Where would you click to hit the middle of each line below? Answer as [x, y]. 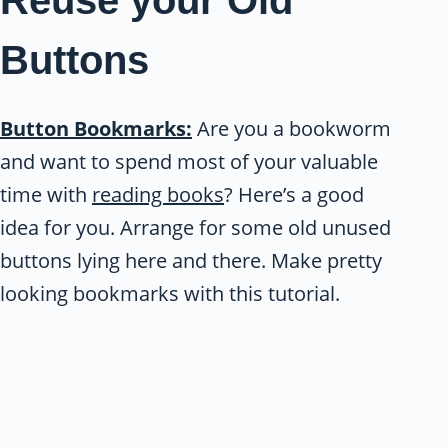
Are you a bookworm [291, 128]
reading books [158, 194]
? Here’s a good [294, 194]
